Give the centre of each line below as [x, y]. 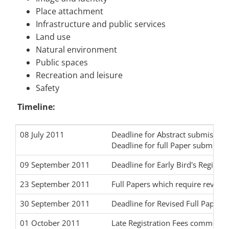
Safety [48, 88]
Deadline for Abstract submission [170, 135]
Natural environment [76, 50]
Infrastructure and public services [101, 24]
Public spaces [62, 63]
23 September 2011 [55, 184]
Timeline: [35, 107]
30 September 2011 [55, 204]
